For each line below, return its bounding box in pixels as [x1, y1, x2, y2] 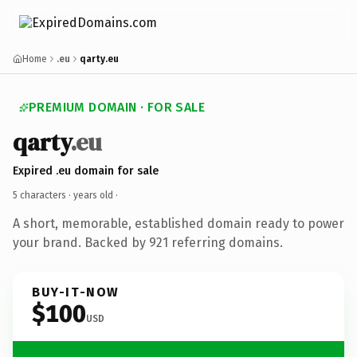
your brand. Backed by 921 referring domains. [13, 234, 283, 250]
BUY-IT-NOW [32, 284, 120, 300]
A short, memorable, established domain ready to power [13, 215, 344, 231]
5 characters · [13, 189, 73, 201]
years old [73, 189, 113, 201]
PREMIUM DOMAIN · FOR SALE [29, 100, 205, 115]
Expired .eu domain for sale [13, 163, 159, 178]
